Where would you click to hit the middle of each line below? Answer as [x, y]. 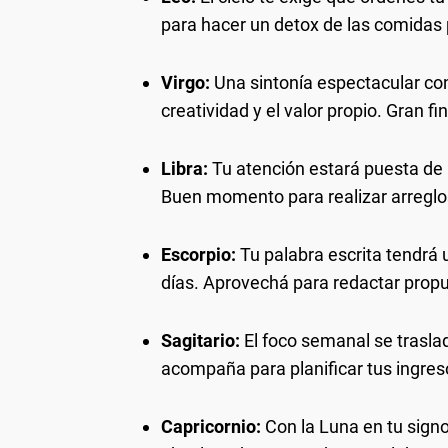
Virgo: [185, 82]
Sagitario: [200, 340]
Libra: [184, 168]
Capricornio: [211, 426]
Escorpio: [198, 254]
